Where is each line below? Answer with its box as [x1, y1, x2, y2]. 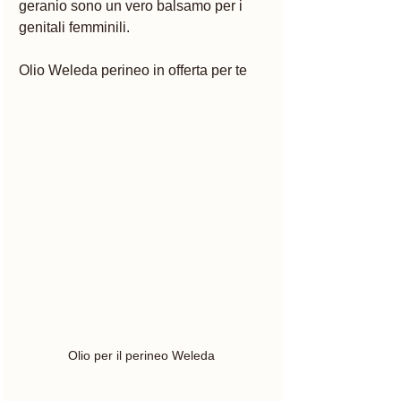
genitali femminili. [19, 20, 133, 36]
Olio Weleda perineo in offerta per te [19, 63, 251, 79]
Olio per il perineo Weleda [68, 348, 218, 363]
